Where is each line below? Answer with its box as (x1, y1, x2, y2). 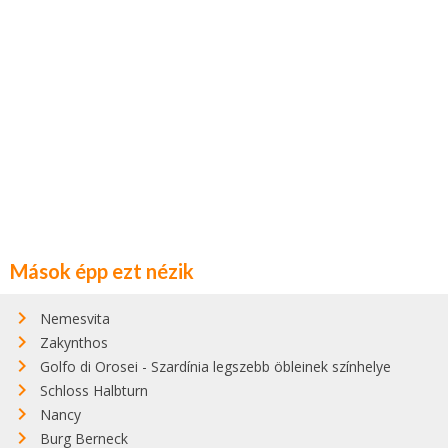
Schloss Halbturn (40, 380, 148, 400)
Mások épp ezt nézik (10, 258, 194, 283)
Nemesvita (40, 308, 110, 328)
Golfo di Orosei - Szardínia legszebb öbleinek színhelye (40, 356, 391, 376)
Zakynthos (40, 332, 108, 352)
